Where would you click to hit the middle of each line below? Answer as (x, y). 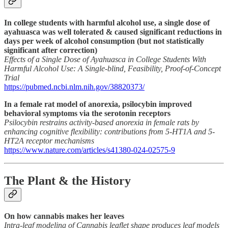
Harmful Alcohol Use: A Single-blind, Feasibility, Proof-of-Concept (112, 68)
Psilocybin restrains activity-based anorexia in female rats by (102, 122)
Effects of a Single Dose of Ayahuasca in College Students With (105, 59)
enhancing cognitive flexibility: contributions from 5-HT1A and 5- (109, 131)
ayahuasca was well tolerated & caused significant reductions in (113, 32)
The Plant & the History (67, 180)
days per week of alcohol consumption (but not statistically (104, 41)
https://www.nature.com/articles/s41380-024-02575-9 (90, 150)
